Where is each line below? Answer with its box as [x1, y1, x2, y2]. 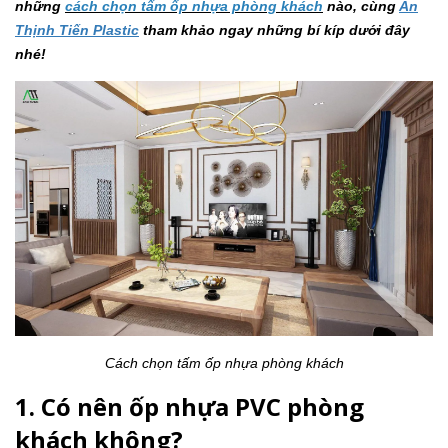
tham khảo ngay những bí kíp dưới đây [139, 22, 410, 38]
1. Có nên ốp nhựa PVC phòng [15, 389, 364, 423]
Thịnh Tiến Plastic [15, 22, 139, 38]
